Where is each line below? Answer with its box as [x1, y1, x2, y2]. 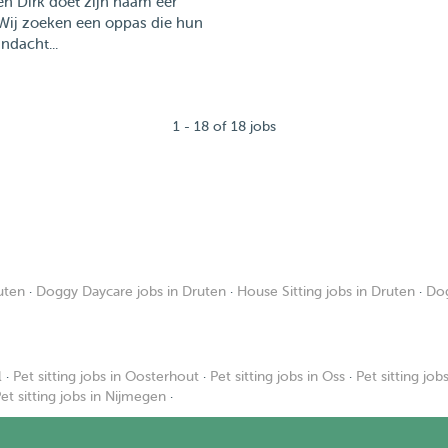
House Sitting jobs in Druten [237, 284, 415, 299]
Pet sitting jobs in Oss [210, 369, 345, 384]
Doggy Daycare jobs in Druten [36, 284, 226, 299]
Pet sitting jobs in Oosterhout [13, 369, 199, 384]
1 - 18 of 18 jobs [172, 119, 276, 134]
